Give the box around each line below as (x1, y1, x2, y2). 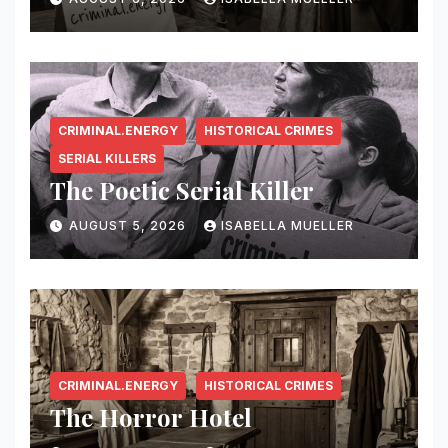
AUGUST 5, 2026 (69, 218, 190, 234)
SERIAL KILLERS (58, 150, 156, 166)
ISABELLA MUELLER (221, 218, 354, 234)
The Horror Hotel (50, 400, 252, 433)
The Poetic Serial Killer (50, 173, 314, 206)
